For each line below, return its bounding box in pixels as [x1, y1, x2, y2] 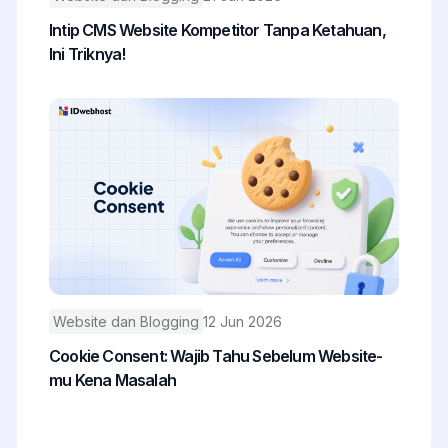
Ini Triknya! [49, 44, 126, 65]
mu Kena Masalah [49, 370, 176, 391]
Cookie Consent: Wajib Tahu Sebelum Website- [49, 346, 383, 367]
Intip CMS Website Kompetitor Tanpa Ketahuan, [49, 20, 386, 41]
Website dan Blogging [53, 313, 199, 331]
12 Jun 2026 [203, 313, 282, 331]
